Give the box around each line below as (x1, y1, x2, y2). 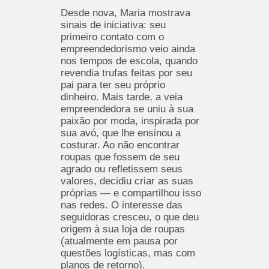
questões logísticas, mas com (60, 247, 195, 259)
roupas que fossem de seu (60, 151, 180, 163)
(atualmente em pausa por (60, 235, 178, 247)
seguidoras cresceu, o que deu (60, 211, 199, 223)
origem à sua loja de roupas (60, 223, 185, 235)
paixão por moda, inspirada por (60, 115, 199, 127)
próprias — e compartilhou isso (60, 187, 201, 199)
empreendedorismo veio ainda (60, 43, 195, 55)
